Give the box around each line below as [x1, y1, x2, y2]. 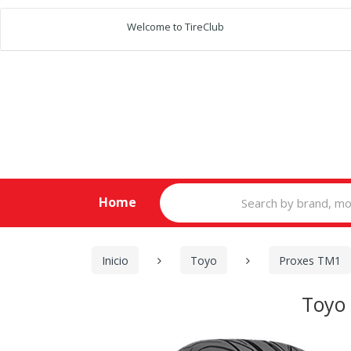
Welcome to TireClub [127, 20, 224, 34]
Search [158, 182, 194, 197]
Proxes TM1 [279, 252, 341, 268]
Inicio [102, 252, 128, 268]
